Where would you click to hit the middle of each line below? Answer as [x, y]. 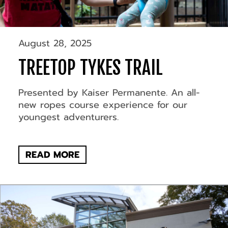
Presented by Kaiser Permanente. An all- [109, 93]
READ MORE [52, 155]
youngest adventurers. [68, 117]
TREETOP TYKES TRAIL [90, 68]
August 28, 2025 [55, 44]
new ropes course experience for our [103, 105]
